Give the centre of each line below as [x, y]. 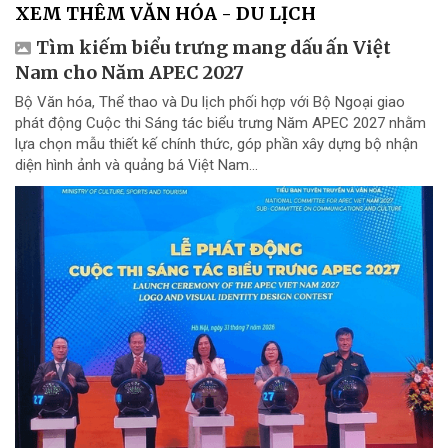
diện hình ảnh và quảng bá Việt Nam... [136, 164]
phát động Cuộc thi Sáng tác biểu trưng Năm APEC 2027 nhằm [220, 122]
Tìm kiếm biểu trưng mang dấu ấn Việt [213, 47]
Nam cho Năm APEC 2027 [129, 72]
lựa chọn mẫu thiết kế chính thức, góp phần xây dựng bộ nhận [216, 143]
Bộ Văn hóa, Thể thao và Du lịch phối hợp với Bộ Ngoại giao [210, 101]
